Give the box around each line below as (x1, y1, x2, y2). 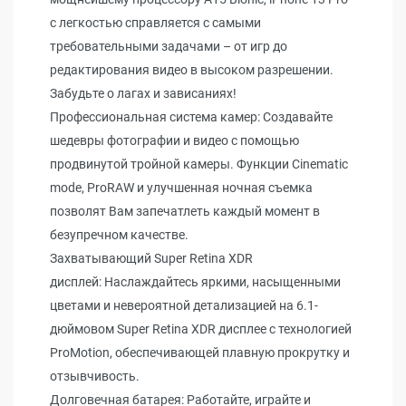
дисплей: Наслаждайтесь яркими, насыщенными (50, 275, 341, 289)
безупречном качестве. (50, 227, 188, 242)
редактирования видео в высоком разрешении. (50, 63, 333, 77)
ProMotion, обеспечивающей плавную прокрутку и (50, 345, 350, 360)
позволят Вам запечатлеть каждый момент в (50, 204, 320, 218)
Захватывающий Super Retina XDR (50, 251, 253, 266)
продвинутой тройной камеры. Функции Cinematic (50, 157, 348, 171)
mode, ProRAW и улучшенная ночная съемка (50, 180, 313, 195)
